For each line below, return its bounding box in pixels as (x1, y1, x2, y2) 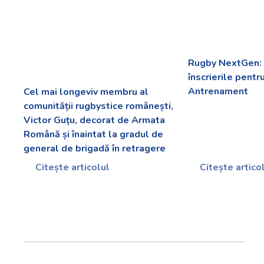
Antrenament (188, 85, 249, 98)
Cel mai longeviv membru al (24, 85, 148, 98)
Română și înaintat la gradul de (24, 127, 163, 141)
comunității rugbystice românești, (24, 99, 173, 113)
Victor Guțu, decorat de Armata (24, 113, 165, 127)
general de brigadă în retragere (24, 141, 166, 155)
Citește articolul (33, 160, 110, 174)
